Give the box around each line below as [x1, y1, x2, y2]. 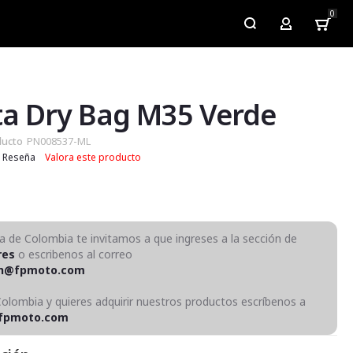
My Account [284, 20, 347, 35]
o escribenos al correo [15, 247, 133, 262]
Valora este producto [45, 150, 142, 164]
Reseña [2, 150, 36, 164]
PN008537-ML [27, 134, 91, 148]
